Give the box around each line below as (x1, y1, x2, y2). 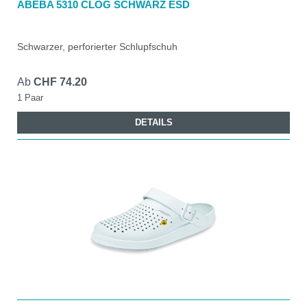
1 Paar (17, 92, 43, 103)
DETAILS (134, 116, 173, 127)
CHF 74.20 (34, 75, 87, 88)
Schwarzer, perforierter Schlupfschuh (17, 40, 177, 52)
